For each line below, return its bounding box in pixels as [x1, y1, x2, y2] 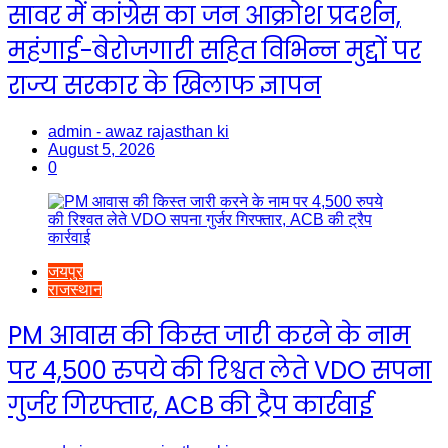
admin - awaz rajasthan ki [48, 122, 229, 140]
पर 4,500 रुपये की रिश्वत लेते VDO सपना [8, 354, 432, 388]
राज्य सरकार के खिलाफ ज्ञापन [8, 68, 321, 102]
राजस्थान [48, 280, 102, 298]
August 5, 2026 [48, 140, 155, 158]
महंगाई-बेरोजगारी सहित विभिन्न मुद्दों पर [8, 33, 421, 67]
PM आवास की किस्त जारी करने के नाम [8, 319, 411, 353]
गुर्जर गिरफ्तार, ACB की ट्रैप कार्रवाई [8, 389, 373, 423]
